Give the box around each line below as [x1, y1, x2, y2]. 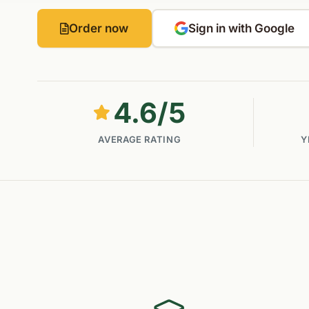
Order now [69, 21, 129, 35]
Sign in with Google [188, 21, 295, 35]
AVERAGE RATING [98, 134, 181, 146]
